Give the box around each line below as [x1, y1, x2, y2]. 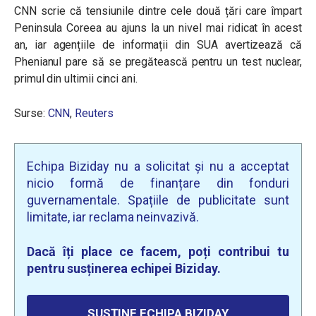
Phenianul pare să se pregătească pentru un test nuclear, [14, 55, 302, 68]
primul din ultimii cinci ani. [14, 72, 140, 85]
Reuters [75, 107, 114, 120]
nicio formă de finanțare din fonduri [27, 176, 289, 190]
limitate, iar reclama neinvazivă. [27, 209, 199, 224]
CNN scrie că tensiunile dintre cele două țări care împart [14, 4, 302, 18]
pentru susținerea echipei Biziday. [27, 261, 221, 276]
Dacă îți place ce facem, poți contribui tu [27, 244, 289, 259]
